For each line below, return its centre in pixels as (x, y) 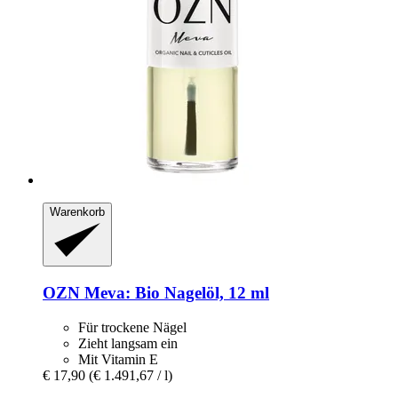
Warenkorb (77, 211)
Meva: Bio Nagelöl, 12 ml (175, 293)
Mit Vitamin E (118, 359)
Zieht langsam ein (128, 343)
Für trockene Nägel (132, 327)
